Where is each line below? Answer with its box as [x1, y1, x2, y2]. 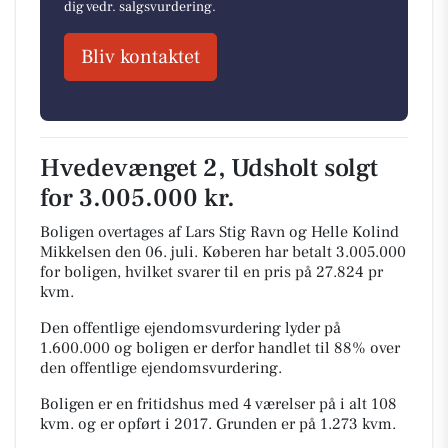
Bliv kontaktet [81, 44, 200, 70]
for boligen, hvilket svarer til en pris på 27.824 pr [40, 262, 383, 282]
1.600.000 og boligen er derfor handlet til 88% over [40, 338, 400, 358]
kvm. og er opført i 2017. [40, 414, 216, 434]
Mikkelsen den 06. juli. [40, 242, 198, 262]
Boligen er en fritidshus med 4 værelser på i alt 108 [40, 394, 397, 414]
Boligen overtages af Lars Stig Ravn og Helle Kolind [40, 222, 399, 242]
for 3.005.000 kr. [40, 182, 235, 215]
